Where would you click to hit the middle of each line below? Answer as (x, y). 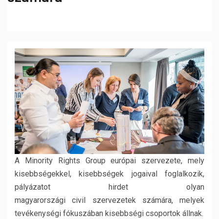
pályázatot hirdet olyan (109, 187)
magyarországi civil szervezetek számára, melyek (109, 200)
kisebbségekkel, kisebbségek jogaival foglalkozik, (109, 174)
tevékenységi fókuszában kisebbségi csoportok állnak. (109, 213)
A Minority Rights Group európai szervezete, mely (109, 160)
